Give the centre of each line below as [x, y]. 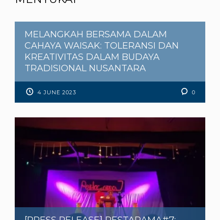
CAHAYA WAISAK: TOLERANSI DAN [102, 45]
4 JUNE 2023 [57, 92]
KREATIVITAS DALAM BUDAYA [92, 57]
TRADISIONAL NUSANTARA [85, 68]
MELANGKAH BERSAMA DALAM [96, 34]
